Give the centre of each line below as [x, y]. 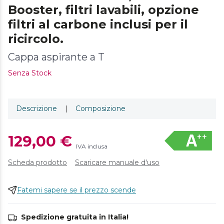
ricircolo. [36, 39]
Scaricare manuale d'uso [117, 162]
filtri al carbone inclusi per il [98, 24]
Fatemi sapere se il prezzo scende [76, 190]
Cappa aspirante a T [56, 57]
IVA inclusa [92, 146]
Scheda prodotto [37, 162]
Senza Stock [30, 73]
